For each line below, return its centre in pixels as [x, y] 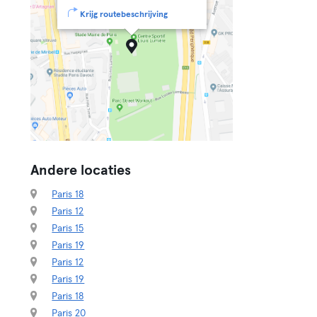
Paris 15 [68, 229]
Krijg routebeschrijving [123, 15]
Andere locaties [81, 171]
